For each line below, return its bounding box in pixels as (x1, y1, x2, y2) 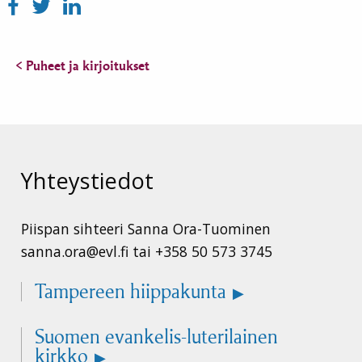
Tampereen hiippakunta (35, 279, 226, 303)
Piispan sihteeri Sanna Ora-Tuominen (21, 218, 271, 238)
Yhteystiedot (21, 165, 154, 196)
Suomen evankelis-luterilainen (35, 324, 278, 348)
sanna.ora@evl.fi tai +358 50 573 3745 (21, 241, 272, 261)
